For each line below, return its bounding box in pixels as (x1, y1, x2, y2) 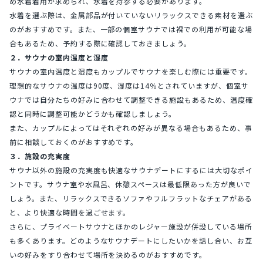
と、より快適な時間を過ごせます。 (9, 207, 131, 217)
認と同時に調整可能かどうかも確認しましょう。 (9, 108, 177, 119)
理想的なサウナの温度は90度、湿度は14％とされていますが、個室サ (9, 80, 249, 90)
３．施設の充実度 (9, 150, 70, 161)
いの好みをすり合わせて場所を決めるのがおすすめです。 (9, 249, 207, 259)
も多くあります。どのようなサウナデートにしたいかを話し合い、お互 (9, 235, 252, 245)
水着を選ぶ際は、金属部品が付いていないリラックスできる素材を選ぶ (9, 9, 253, 20)
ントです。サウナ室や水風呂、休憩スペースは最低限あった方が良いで (9, 178, 251, 189)
